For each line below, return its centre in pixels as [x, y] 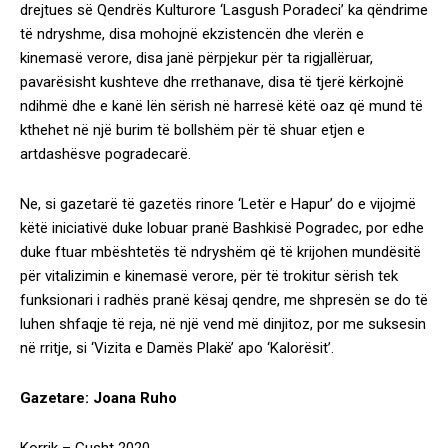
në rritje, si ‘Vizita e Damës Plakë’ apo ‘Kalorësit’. [177, 348]
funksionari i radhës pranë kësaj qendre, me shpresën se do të [224, 300]
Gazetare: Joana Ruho [98, 398]
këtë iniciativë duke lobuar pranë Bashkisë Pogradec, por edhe [222, 228]
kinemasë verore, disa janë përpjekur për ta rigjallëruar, [196, 58]
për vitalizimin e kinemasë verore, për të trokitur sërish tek [209, 276]
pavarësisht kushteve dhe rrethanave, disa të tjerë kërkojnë [212, 82]
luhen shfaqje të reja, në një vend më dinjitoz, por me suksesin [223, 324]
